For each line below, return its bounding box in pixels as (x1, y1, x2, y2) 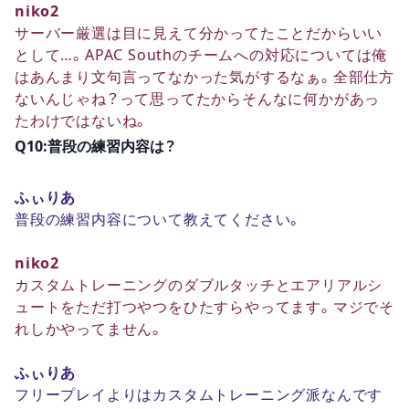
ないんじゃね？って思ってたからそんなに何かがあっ (15, 90, 381, 106)
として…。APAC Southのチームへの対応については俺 (15, 47, 388, 62)
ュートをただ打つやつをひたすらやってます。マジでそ (15, 299, 394, 314)
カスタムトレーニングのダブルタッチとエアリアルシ (15, 277, 383, 292)
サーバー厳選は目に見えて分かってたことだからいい (15, 25, 383, 40)
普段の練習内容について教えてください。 (15, 211, 303, 226)
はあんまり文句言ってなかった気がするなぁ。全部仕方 (15, 68, 394, 84)
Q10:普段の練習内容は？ (15, 138, 176, 153)
